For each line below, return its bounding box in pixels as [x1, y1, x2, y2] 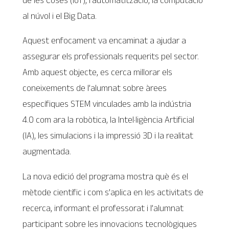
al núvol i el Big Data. [22, 10, 97, 21]
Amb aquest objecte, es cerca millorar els [22, 67, 173, 78]
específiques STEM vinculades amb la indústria [22, 99, 192, 109]
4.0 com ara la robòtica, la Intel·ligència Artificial [22, 114, 195, 125]
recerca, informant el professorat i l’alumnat [22, 202, 184, 213]
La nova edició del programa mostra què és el [22, 171, 189, 181]
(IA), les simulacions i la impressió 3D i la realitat [22, 130, 194, 141]
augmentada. [22, 146, 72, 157]
